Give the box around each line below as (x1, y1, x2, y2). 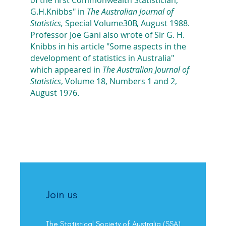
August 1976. (30, 87, 79, 98)
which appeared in (30, 64, 102, 75)
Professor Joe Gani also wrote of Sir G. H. (30, 29, 185, 40)
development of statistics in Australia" (30, 52, 174, 64)
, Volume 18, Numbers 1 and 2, (61, 75, 177, 87)
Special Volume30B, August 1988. (63, 17, 190, 29)
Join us (45, 188, 77, 202)
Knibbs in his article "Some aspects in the (30, 40, 186, 52)
